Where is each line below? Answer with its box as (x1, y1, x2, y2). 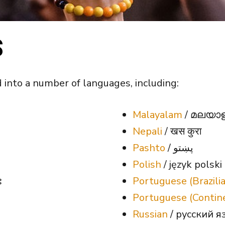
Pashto (133, 141, 165, 155)
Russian (133, 207, 168, 221)
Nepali (133, 124, 162, 138)
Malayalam (133, 107, 182, 122)
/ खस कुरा (162, 124, 202, 138)
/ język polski (161, 157, 222, 171)
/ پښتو (173, 141, 193, 155)
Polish (133, 157, 161, 171)
